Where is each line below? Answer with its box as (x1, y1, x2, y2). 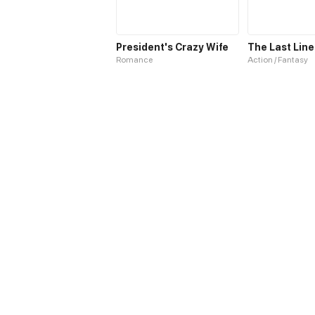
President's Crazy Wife (116, 41, 229, 53)
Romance (116, 54, 153, 65)
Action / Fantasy (247, 54, 308, 65)
